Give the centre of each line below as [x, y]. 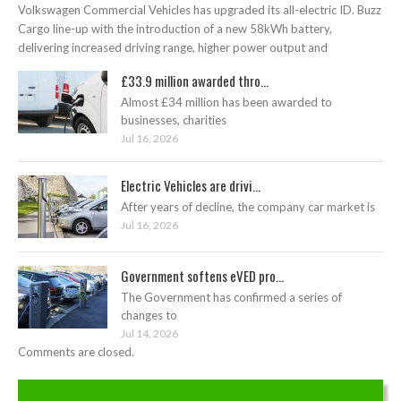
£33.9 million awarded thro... [195, 80]
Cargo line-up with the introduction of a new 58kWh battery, [175, 28]
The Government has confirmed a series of [231, 297]
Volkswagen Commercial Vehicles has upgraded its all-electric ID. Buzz [200, 9]
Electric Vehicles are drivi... [191, 185]
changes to [149, 315]
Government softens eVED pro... [202, 275]
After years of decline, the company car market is [248, 206]
